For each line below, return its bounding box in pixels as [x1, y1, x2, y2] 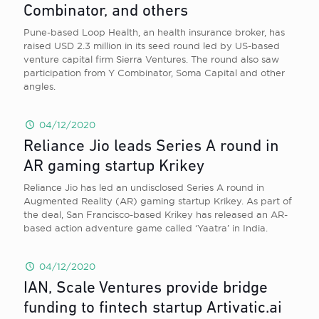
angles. [23, 81, 56, 91]
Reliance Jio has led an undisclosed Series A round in [23, 182, 264, 192]
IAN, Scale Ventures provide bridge [23, 281, 268, 297]
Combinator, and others [23, 4, 188, 20]
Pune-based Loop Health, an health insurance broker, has [23, 27, 285, 37]
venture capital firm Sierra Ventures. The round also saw [23, 54, 279, 64]
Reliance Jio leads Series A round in [23, 139, 279, 155]
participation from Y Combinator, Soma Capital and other [23, 68, 285, 78]
